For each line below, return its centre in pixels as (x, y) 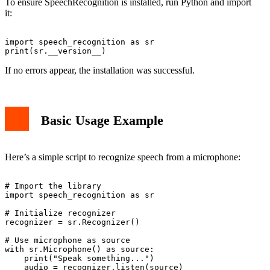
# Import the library (53, 186)
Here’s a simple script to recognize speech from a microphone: (123, 157)
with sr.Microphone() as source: (80, 249)
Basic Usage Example (102, 120)
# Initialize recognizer (60, 213)
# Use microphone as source (67, 240)
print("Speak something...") (80, 258)
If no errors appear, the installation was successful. (100, 70)
